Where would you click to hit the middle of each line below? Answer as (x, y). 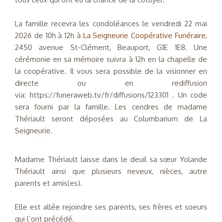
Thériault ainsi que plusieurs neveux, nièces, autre (111, 171)
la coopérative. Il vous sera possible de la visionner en (111, 71)
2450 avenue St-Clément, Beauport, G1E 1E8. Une (111, 48)
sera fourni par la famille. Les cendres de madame (111, 107)
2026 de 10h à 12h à (49, 36)
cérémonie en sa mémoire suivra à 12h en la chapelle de (111, 59)
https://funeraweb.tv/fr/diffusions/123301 (99, 95)
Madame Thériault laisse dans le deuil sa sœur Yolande (111, 160)
